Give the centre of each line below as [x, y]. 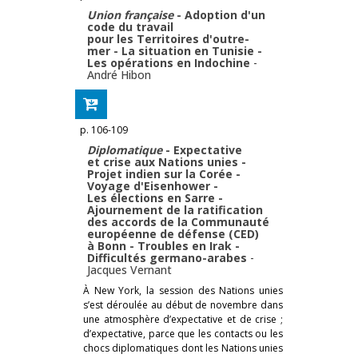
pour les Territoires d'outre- [168, 38]
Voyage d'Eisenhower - [153, 185]
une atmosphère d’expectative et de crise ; [183, 319]
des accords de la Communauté [178, 221]
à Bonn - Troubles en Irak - [163, 245]
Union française [130, 14]
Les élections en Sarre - [155, 197]
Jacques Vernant [129, 269]
